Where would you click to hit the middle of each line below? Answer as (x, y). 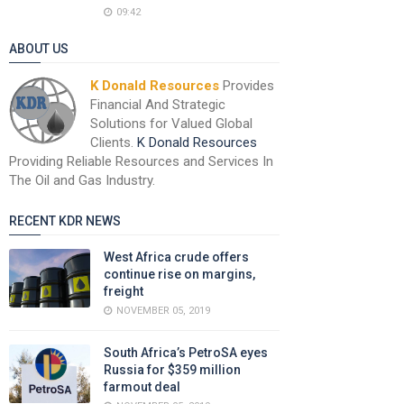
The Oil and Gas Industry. (82, 180)
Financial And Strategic (158, 105)
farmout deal (142, 387)
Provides (247, 86)
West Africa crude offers (176, 257)
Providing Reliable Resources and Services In (141, 161)
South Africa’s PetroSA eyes (186, 353)
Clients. (114, 142)
